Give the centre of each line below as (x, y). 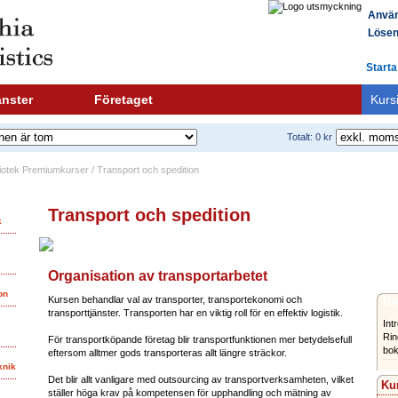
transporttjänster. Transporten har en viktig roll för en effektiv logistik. (195, 313)
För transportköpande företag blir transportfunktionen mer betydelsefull (200, 339)
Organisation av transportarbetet (158, 276)
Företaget (123, 99)
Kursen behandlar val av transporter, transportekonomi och (175, 299)
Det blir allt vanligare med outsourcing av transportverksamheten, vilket (201, 379)
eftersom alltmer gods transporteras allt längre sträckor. (167, 353)
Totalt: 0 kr (310, 137)
